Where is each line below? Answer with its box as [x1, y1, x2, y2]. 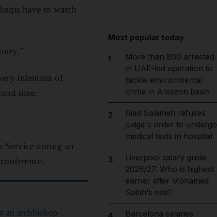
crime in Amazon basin [125, 87, 210, 96]
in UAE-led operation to [125, 63, 213, 73]
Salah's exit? [125, 187, 172, 197]
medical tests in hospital [125, 131, 212, 141]
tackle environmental [125, 75, 202, 85]
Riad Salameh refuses [125, 108, 205, 118]
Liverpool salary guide [125, 153, 206, 162]
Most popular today [108, 32, 185, 42]
